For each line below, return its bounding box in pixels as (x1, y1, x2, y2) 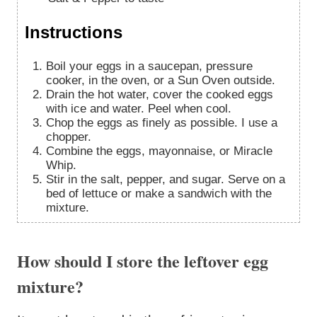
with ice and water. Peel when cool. (46, 101, 231, 115)
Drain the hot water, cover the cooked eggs (46, 87, 54, 101)
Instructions (25, 23, 122, 42)
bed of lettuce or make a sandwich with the (46, 186, 272, 200)
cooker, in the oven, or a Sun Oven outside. (46, 73, 275, 87)
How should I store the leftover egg (17, 248, 268, 273)
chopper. (46, 129, 91, 144)
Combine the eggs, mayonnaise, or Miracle (46, 144, 54, 158)
